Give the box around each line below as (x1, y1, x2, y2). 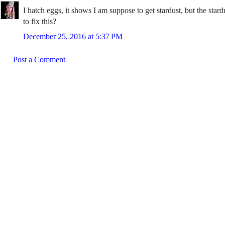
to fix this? (23, 17, 56, 26)
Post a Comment (13, 55, 65, 64)
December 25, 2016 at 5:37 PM (23, 32, 123, 41)
